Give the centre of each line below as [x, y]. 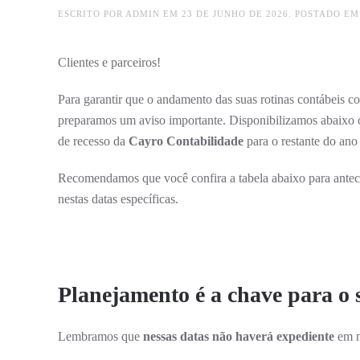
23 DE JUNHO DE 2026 [235, 13]
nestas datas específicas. [118, 198]
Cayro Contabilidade [186, 141]
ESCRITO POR [92, 13]
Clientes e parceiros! [109, 62]
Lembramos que [100, 336]
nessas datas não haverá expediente [239, 336]
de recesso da [93, 141]
